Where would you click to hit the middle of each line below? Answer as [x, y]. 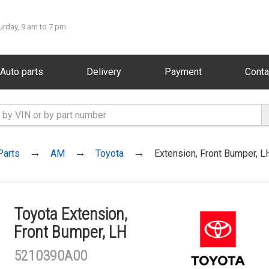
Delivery [104, 72]
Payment [183, 72]
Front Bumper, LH [70, 232]
